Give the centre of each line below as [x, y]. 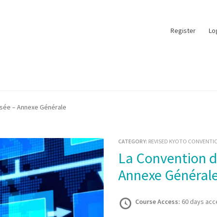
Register [183, 30]
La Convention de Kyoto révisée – [122, 158]
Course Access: [158, 201]
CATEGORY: [133, 141]
